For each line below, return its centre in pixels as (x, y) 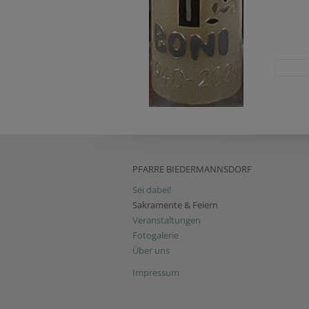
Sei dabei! (152, 190)
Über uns (151, 250)
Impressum (156, 272)
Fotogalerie (156, 235)
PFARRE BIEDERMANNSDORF (192, 169)
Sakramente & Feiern (175, 205)
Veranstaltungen (167, 220)
